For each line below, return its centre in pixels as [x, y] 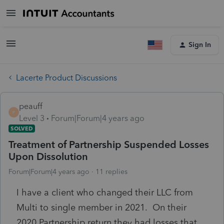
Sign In [200, 45]
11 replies [111, 171]
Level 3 [32, 118]
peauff [31, 106]
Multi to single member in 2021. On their [101, 207]
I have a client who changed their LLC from [105, 192]
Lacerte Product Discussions [66, 77]
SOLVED [22, 128]
